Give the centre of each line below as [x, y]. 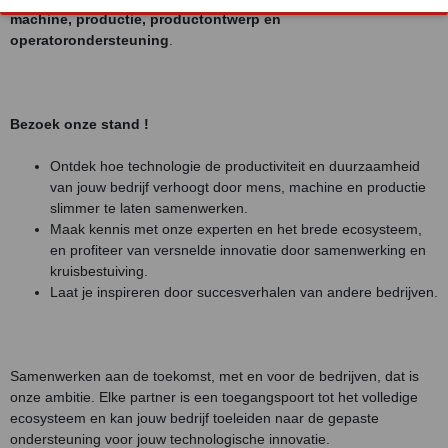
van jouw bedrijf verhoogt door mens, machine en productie [238, 187]
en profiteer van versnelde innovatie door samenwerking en [238, 250]
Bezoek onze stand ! [79, 124]
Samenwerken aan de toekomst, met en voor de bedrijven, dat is [214, 376]
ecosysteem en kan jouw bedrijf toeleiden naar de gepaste [194, 418]
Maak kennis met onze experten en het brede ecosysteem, [236, 229]
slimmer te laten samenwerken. [149, 208]
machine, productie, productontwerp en [145, 19]
